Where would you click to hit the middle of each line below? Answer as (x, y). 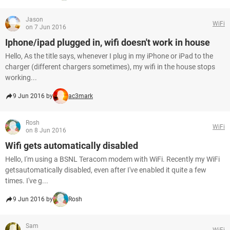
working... (21, 78)
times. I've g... (27, 181)
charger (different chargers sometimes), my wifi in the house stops (110, 67)
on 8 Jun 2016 (46, 130)
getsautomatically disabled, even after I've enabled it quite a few (106, 170)
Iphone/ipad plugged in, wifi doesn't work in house (108, 42)
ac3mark (81, 96)
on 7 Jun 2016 (46, 27)
